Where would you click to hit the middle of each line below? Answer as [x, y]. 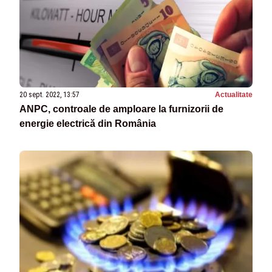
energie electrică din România [88, 124]
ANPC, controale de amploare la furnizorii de [121, 109]
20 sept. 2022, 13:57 [49, 95]
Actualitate [234, 95]
